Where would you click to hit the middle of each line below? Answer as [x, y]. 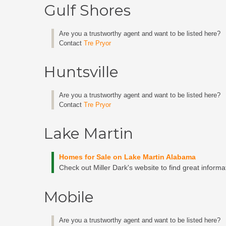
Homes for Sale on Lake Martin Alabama [127, 157]
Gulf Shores [87, 10]
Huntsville [81, 72]
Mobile [69, 197]
